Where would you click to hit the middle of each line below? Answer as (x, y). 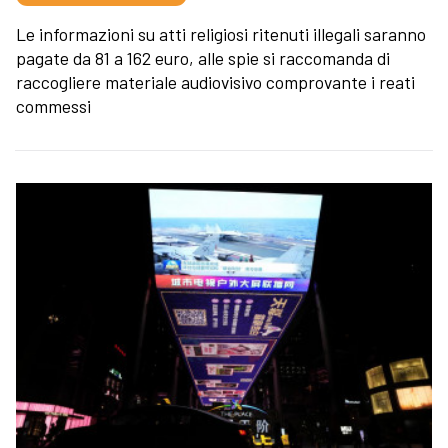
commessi (53, 105)
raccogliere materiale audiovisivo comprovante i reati (215, 81)
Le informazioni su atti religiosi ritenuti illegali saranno (221, 33)
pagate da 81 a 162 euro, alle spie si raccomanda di (203, 57)
